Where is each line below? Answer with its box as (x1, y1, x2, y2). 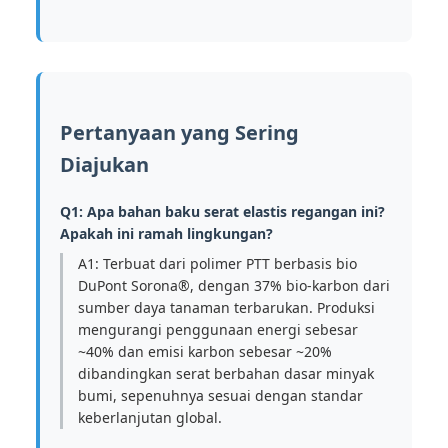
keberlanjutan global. (78, 408, 222, 427)
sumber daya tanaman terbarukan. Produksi (78, 298, 375, 317)
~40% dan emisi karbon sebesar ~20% (78, 342, 332, 361)
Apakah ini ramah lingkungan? (60, 224, 273, 243)
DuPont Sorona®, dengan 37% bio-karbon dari (78, 276, 390, 295)
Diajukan (60, 151, 149, 178)
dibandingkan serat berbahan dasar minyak (78, 364, 374, 383)
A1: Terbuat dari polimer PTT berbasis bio (78, 254, 357, 273)
